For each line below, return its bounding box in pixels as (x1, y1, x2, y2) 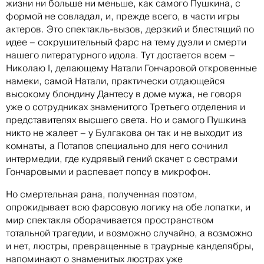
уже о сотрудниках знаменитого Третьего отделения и (6, 101, 245, 113)
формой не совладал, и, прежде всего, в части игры (6, 10, 239, 22)
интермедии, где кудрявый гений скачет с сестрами (6, 153, 237, 164)
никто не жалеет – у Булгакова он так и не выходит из (6, 127, 242, 138)
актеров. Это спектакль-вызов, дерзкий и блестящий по (6, 23, 254, 35)
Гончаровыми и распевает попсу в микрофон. (6, 166, 211, 177)
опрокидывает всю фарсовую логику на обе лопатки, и (6, 201, 250, 213)
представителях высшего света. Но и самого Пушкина (6, 114, 246, 126)
